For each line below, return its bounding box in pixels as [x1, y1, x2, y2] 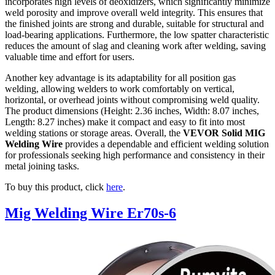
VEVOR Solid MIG [183, 127, 265, 138]
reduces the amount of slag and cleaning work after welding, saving [5, 40, 266, 51]
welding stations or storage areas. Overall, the [5, 127, 183, 138]
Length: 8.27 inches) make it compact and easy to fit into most [5, 116, 245, 127]
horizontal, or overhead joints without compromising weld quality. [5, 94, 260, 105]
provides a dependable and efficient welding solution [63, 138, 269, 149]
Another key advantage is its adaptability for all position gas [5, 72, 236, 83]
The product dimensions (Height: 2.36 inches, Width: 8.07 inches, [5, 105, 259, 116]
